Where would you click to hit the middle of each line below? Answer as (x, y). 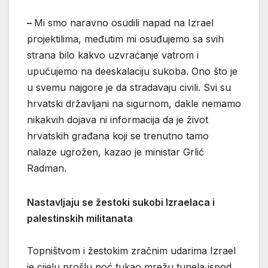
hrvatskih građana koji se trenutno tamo (118, 135)
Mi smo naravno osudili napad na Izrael (124, 22)
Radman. (48, 168)
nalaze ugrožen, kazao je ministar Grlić (115, 152)
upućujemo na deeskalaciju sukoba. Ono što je (132, 71)
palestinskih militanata (80, 218)
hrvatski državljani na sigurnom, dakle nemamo (134, 103)
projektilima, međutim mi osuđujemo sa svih (125, 39)
